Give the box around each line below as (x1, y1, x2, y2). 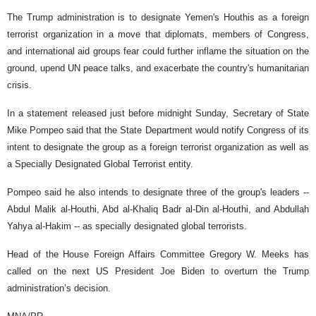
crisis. (7, 80, 32, 91)
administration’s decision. (7, 283, 111, 294)
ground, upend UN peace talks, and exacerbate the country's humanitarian (7, 63, 309, 74)
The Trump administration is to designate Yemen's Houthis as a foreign (7, 12, 309, 23)
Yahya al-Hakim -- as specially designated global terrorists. (7, 221, 247, 232)
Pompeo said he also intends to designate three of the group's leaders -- (7, 187, 309, 198)
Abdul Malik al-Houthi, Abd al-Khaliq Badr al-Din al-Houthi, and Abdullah (7, 204, 309, 215)
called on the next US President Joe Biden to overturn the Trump (7, 266, 309, 277)
